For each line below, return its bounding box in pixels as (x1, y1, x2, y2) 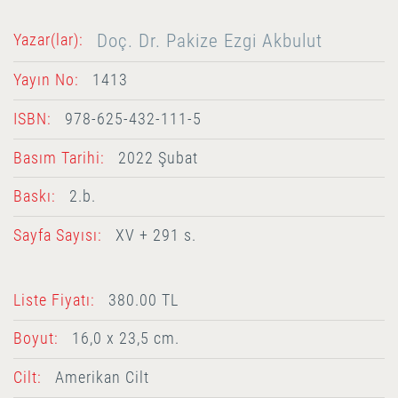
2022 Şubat (117, 148, 198, 167)
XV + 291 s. (115, 226, 196, 244)
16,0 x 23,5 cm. (71, 330, 179, 348)
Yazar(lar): (12, 30, 84, 49)
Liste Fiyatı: (12, 291, 95, 309)
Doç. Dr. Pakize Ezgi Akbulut (96, 28, 322, 52)
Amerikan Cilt (54, 369, 149, 387)
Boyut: (12, 330, 59, 348)
